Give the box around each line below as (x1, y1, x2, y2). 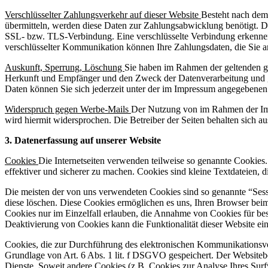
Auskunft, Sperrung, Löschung (5, 62, 124, 73)
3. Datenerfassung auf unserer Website (5, 135, 161, 146)
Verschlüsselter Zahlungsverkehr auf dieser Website (5, 10, 201, 20)
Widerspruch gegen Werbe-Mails (5, 104, 131, 115)
